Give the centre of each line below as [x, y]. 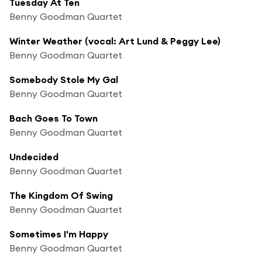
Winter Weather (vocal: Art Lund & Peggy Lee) [115, 41]
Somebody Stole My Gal [64, 79]
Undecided [34, 156]
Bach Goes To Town [54, 118]
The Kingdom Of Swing [61, 195]
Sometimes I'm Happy [59, 234]
